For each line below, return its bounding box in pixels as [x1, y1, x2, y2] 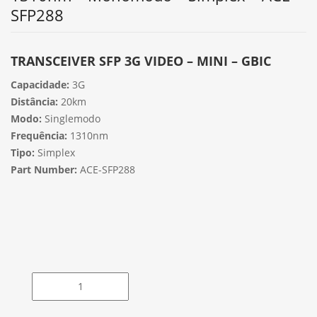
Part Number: [11, 163, 77, 176]
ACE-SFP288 [77, 163, 135, 176]
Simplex [35, 146, 75, 159]
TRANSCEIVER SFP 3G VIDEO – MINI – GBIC [11, 52, 271, 69]
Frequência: [11, 129, 67, 142]
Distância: [11, 95, 58, 108]
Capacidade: [11, 78, 69, 91]
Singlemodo [42, 112, 100, 125]
